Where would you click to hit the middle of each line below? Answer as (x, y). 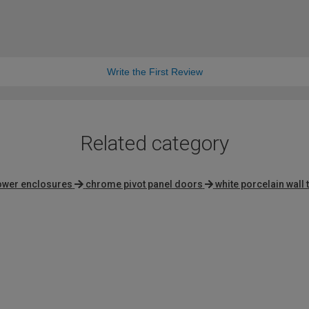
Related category (154, 143)
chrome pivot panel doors (144, 185)
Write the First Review (154, 72)
